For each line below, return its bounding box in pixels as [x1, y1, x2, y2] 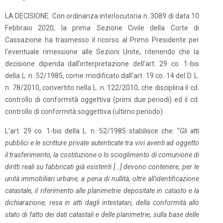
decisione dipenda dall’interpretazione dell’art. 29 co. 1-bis [5, 60, 200, 68]
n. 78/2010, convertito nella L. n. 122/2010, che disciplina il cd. [5, 84, 200, 92]
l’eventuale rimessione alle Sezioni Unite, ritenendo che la [5, 48, 200, 56]
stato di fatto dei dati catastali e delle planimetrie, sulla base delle [5, 211, 200, 219]
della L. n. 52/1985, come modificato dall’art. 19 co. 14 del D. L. [5, 72, 200, 80]
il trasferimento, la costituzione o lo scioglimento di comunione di [5, 151, 200, 159]
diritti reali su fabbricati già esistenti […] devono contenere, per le [5, 163, 200, 171]
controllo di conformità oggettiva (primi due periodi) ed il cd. [5, 96, 200, 104]
